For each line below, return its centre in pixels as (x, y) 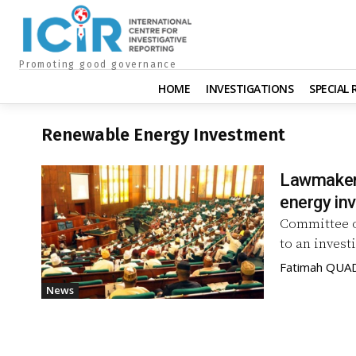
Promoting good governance (98, 64)
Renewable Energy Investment (163, 134)
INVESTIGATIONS (250, 88)
